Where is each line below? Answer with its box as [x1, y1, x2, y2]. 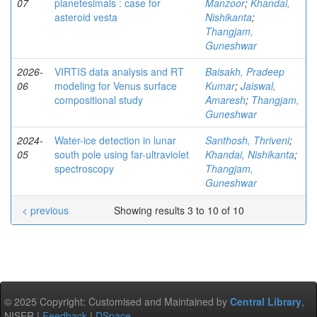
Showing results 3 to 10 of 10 [114, 203, 247, 218]
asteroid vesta [54, 10, 117, 25]
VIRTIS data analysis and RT [54, 64, 184, 79]
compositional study [54, 93, 143, 108]
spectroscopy [54, 161, 114, 176]
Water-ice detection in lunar [54, 133, 176, 148]
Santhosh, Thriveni [205, 133, 289, 148]
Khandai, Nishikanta [205, 147, 294, 162]
